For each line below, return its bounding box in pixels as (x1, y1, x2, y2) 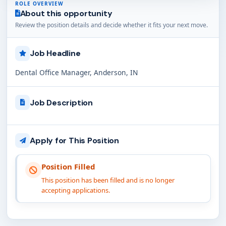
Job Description (30, 97, 93, 108)
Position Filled (41, 161, 95, 172)
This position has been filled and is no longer (41, 176, 175, 185)
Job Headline (30, 48, 81, 59)
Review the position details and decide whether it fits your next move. (15, 21, 208, 30)
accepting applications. (41, 186, 110, 195)
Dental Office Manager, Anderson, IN (15, 68, 138, 78)
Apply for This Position (30, 135, 119, 146)
